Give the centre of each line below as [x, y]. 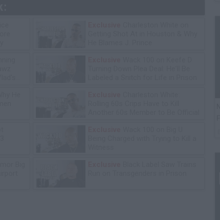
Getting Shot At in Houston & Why [143, 34]
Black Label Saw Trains [159, 164]
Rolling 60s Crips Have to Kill [134, 103]
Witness [101, 147]
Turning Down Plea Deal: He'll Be [139, 69]
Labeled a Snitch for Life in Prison [142, 77]
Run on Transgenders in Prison [137, 173]
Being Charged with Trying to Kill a [142, 138]
